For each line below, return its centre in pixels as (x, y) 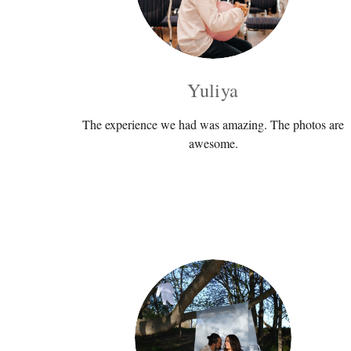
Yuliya (213, 90)
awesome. (213, 143)
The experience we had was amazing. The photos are (213, 124)
